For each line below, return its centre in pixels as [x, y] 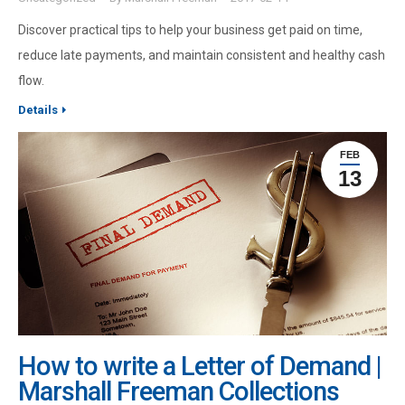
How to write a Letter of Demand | [200, 367]
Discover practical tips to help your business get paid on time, [190, 29]
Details [38, 109]
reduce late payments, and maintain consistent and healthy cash [202, 55]
